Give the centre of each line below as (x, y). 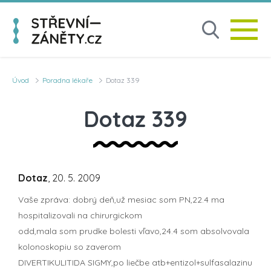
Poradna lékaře (67, 80)
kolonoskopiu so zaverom (70, 247)
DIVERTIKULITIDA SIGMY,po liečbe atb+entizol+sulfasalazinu (135, 262)
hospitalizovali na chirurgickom (80, 215)
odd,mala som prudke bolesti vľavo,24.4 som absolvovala (134, 231)
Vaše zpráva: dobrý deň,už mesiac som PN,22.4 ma (121, 199)
